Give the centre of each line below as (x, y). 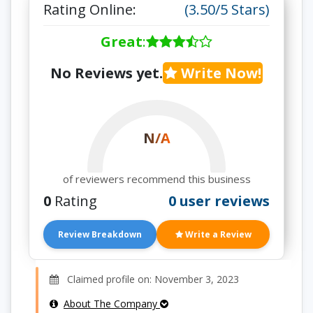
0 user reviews (219, 201)
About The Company (112, 304)
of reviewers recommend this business (156, 179)
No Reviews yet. (107, 73)
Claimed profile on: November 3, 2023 (149, 279)
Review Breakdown (100, 234)
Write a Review (217, 234)
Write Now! (219, 73)
